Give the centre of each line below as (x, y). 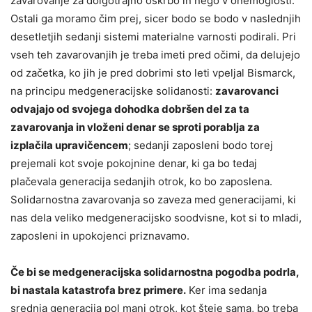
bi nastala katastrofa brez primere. (98, 290)
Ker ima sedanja (226, 290)
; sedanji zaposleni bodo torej (201, 145)
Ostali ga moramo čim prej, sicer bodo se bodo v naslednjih (156, 18)
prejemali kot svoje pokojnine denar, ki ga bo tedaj (134, 163)
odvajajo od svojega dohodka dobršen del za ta (130, 109)
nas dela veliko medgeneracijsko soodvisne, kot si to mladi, (156, 217)
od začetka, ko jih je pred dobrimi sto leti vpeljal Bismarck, (153, 72)
